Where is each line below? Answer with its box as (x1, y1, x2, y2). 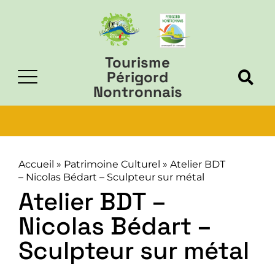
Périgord (107, 68, 168, 87)
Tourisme (105, 53, 170, 72)
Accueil (18, 158, 54, 170)
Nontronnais (93, 82, 182, 101)
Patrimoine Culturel (64, 158, 160, 170)
